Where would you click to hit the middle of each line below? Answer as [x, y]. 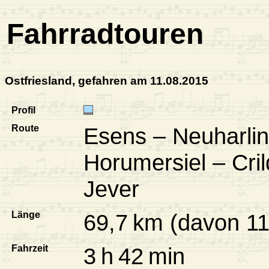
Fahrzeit [30, 249]
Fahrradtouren [105, 34]
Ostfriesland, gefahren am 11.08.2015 [107, 80]
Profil [23, 110]
